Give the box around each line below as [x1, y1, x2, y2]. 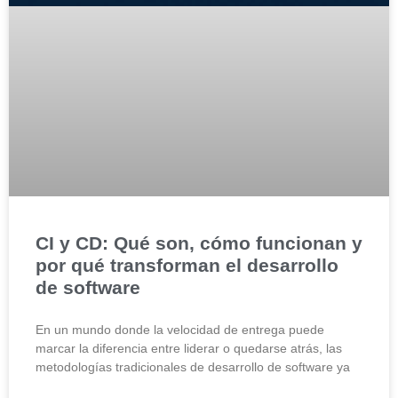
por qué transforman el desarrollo [36, 255, 338, 276]
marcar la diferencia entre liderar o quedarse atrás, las [36, 341, 342, 356]
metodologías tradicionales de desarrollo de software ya [36, 360, 350, 375]
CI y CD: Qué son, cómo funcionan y [36, 233, 362, 254]
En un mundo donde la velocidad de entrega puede [36, 322, 324, 338]
